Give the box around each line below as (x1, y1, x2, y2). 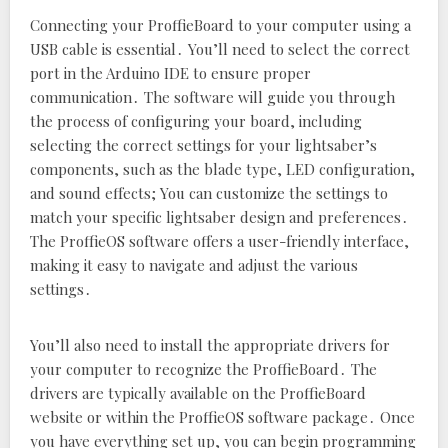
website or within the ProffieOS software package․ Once (30, 407, 415, 427)
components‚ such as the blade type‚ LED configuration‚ (30, 159, 415, 179)
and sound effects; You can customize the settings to (30, 183, 388, 203)
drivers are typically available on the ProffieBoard (30, 383, 366, 403)
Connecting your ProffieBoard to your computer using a (30, 15, 411, 35)
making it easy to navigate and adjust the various (30, 255, 358, 275)
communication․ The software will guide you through (30, 87, 395, 107)
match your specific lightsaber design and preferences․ (30, 207, 409, 227)
